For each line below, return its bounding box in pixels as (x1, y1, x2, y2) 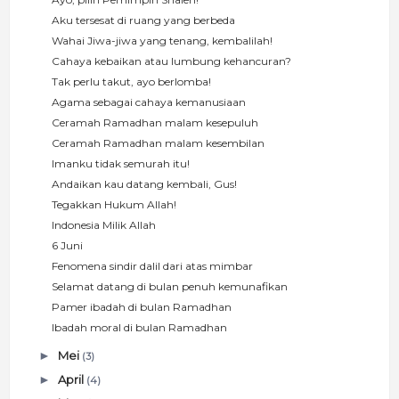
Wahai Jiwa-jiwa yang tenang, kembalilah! (52, 33, 273, 47)
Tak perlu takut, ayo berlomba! (52, 74, 212, 88)
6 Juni (52, 238, 84, 252)
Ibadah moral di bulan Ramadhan (52, 320, 228, 334)
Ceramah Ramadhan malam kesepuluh (52, 115, 259, 129)
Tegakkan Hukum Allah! (52, 197, 177, 211)
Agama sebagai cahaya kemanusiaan (52, 94, 247, 109)
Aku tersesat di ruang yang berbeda (52, 12, 236, 27)
